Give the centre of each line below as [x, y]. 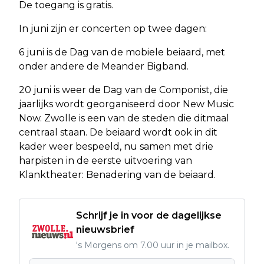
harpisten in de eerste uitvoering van [105, 160]
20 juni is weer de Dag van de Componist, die [123, 90]
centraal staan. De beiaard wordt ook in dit [118, 132]
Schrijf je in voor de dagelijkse [149, 215]
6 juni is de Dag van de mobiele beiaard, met [122, 52]
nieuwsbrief [105, 229]
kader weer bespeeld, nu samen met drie [116, 146]
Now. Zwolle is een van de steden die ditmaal [124, 118]
